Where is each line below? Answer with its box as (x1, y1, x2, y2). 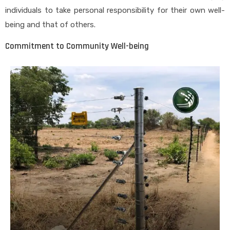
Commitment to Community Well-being (5, 41, 149, 52)
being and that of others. (5, 20, 95, 29)
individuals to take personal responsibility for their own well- (5, 6, 225, 15)
